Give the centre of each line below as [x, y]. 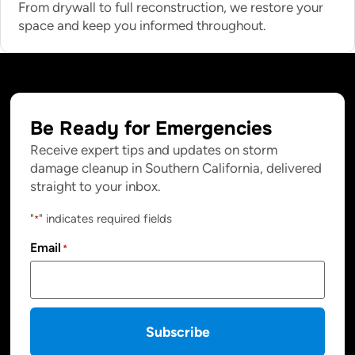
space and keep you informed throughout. [142, 25]
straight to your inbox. [96, 187]
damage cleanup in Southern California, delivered [176, 168]
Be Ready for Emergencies [151, 129]
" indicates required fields [106, 218]
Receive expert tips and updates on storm [154, 150]
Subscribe [177, 331]
